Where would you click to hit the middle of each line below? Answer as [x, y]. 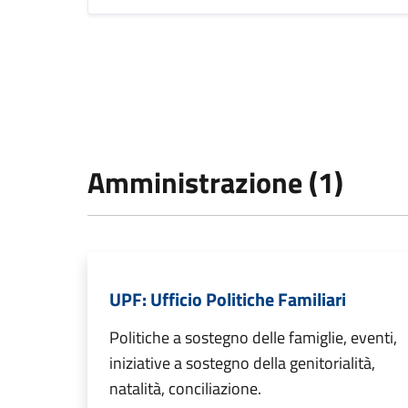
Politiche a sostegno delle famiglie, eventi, [253, 338]
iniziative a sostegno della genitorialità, [242, 363]
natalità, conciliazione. [185, 389]
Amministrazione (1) [215, 183]
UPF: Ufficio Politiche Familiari [228, 300]
